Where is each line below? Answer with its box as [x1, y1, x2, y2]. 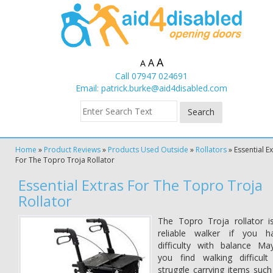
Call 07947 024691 [115, 70, 188, 82]
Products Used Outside [108, 144, 188, 155]
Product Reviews [44, 144, 101, 155]
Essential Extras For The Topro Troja [18, 175, 263, 195]
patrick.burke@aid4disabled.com [101, 82, 227, 94]
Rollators [196, 144, 227, 155]
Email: [76, 82, 101, 94]
